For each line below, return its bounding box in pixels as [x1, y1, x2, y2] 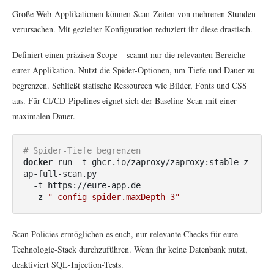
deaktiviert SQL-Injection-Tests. [12, 258, 124, 270]
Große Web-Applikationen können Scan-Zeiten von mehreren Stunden [12, 7, 256, 20]
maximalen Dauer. [12, 109, 75, 122]
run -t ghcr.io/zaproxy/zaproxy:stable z [53, 157, 248, 167]
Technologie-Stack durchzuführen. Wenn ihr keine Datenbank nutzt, [12, 243, 248, 255]
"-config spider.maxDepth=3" [48, 191, 180, 202]
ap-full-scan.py [23, 168, 102, 179]
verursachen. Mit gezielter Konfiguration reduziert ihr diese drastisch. [12, 23, 253, 35]
